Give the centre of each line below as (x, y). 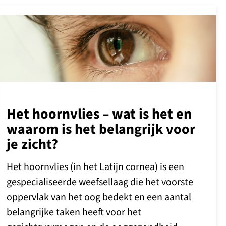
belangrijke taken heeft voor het (74, 212)
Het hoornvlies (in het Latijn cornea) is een (96, 167)
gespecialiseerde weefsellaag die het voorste (100, 182)
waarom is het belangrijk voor (101, 129)
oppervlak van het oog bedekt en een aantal (99, 197)
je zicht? (33, 144)
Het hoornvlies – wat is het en (99, 114)
